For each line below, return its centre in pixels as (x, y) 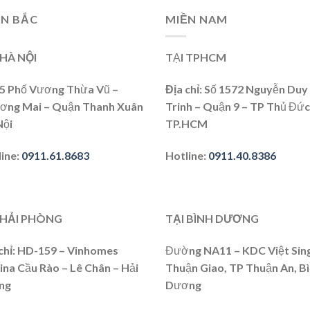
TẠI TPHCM (196, 57)
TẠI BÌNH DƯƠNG (212, 219)
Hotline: (187, 155)
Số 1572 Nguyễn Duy (255, 89)
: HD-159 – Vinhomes (65, 250)
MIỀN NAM (197, 19)
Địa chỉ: (184, 89)
